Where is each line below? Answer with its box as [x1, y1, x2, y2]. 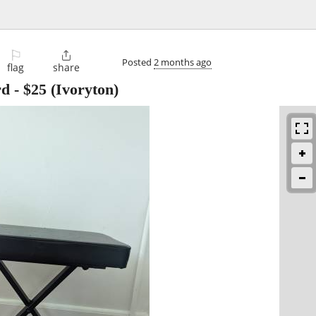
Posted [122, 55, 154, 68]
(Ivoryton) [47, 80, 119, 99]
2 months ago [154, 55, 212, 68]
